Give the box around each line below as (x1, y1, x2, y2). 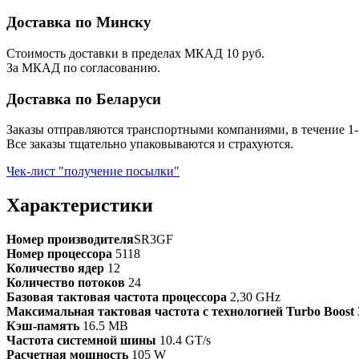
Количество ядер (6, 261, 107, 276)
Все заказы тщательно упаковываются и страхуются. (6, 137, 293, 151)
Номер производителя (6, 232, 134, 247)
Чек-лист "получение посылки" (6, 164, 179, 179)
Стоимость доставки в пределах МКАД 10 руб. (6, 46, 264, 60)
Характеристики (6, 195, 153, 216)
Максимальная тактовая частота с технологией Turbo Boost (6, 305, 357, 319)
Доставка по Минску (6, 14, 151, 31)
